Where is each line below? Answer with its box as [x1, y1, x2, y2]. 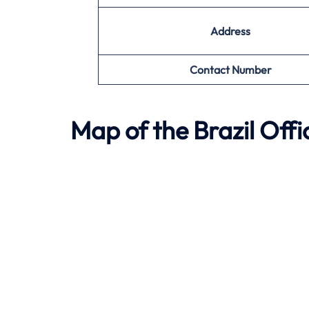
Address [210, 24, 250, 39]
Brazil [193, 114, 259, 146]
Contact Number [189, 63, 272, 77]
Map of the [70, 114, 193, 146]
